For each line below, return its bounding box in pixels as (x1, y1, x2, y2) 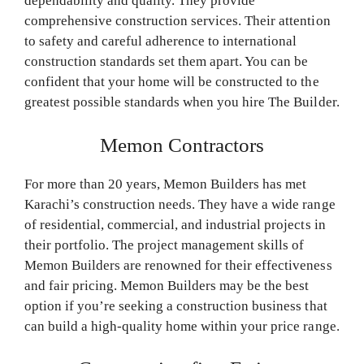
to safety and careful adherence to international (24, 33, 297, 50)
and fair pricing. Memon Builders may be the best (24, 277, 310, 293)
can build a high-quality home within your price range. (24, 318, 340, 334)
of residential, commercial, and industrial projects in (24, 216, 326, 232)
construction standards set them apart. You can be (24, 54, 309, 70)
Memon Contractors (99, 133, 265, 156)
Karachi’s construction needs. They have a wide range (24, 196, 336, 212)
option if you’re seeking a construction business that (24, 297, 327, 314)
